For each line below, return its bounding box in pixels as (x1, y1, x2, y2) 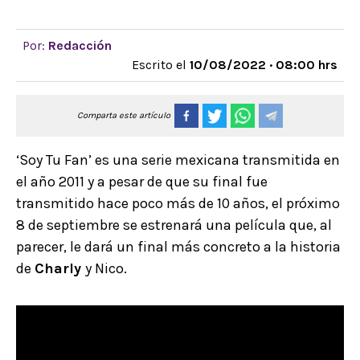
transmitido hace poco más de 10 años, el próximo (16, 194, 340, 213)
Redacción (48, 38, 112, 53)
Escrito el (132, 57, 190, 72)
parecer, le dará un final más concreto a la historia (16, 238, 341, 256)
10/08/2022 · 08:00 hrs (190, 57, 337, 72)
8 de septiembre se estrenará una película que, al (16, 216, 332, 235)
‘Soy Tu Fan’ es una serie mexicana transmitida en (16, 151, 340, 170)
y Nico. (85, 260, 127, 278)
